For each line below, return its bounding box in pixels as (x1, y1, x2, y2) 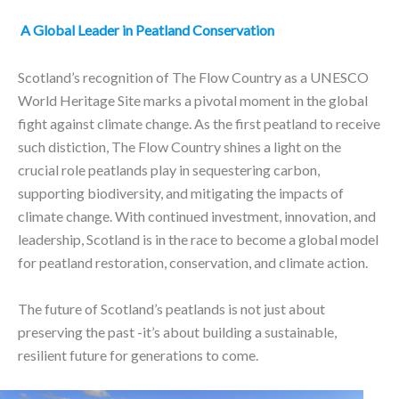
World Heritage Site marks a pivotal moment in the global (18, 91, 368, 109)
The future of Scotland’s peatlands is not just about (18, 299, 325, 317)
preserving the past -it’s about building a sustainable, (18, 322, 337, 340)
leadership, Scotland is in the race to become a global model (18, 230, 379, 248)
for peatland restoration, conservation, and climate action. (18, 253, 370, 271)
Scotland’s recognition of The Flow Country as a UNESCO (18, 68, 369, 85)
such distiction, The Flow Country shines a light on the (18, 137, 341, 155)
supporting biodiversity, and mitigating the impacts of (18, 183, 344, 201)
